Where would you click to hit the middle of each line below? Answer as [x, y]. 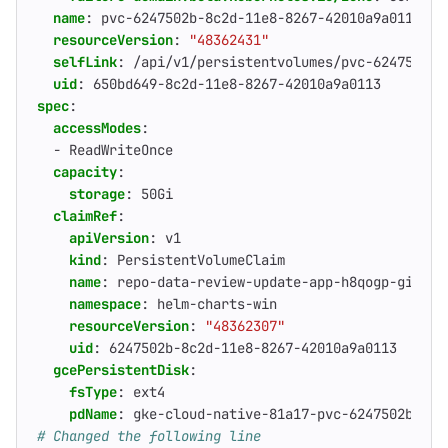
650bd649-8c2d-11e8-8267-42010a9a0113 [237, 84]
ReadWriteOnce [121, 150]
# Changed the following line [149, 436]
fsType [93, 392]
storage [97, 194]
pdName [93, 414]
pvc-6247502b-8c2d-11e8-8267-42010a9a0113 [261, 18]
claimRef [85, 216]
